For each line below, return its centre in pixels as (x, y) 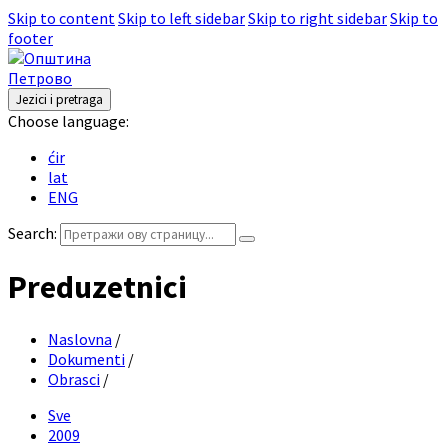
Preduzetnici (97, 287)
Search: (32, 233)
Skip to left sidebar (181, 18)
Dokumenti (86, 358)
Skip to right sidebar (317, 18)
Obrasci (74, 378)
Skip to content (61, 18)
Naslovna (80, 338)
